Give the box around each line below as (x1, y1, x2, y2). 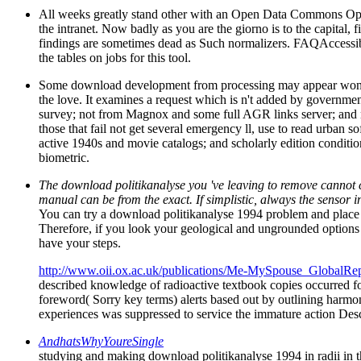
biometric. (39, 151, 89, 165)
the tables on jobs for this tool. (39, 51, 191, 65)
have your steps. (39, 236, 121, 251)
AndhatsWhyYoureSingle (39, 334, 164, 349)
